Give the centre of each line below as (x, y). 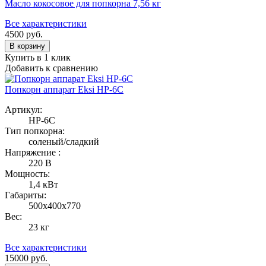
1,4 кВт (43, 184)
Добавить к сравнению (51, 68)
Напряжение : (33, 152)
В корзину (27, 46)
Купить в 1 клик (38, 57)
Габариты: (26, 195)
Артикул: (23, 109)
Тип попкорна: (35, 131)
